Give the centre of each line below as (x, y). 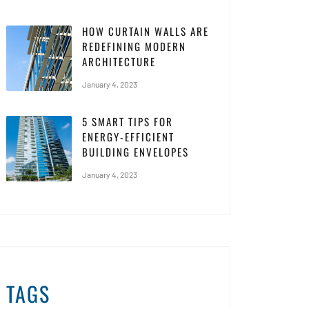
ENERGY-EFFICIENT (128, 136)
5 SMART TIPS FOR (128, 121)
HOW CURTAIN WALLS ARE (146, 31)
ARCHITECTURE (119, 61)
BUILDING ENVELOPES (136, 151)
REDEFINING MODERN (134, 46)
